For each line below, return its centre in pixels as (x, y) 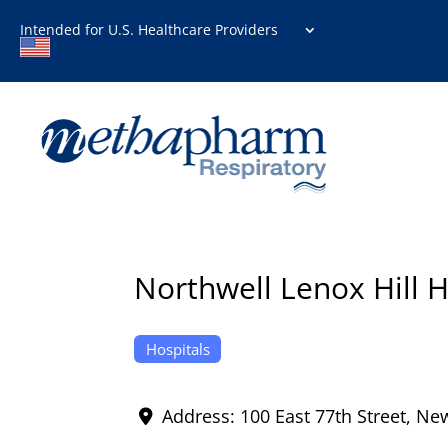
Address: (200, 416)
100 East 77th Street (322, 416)
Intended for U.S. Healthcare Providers (155, 29)
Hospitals (177, 348)
